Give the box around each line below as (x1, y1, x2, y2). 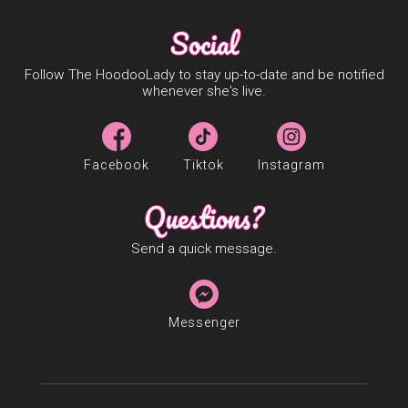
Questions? (144, 193, 264, 240)
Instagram (257, 157, 325, 173)
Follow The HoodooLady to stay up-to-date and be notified (24, 66, 384, 83)
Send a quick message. (131, 240, 277, 257)
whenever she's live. (142, 82, 266, 99)
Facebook (83, 157, 149, 173)
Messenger (168, 314, 240, 331)
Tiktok (182, 157, 224, 173)
